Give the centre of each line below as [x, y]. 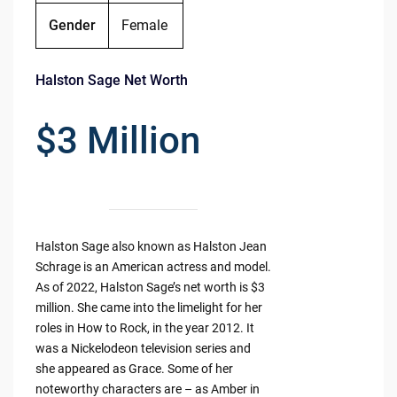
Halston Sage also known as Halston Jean [151, 247]
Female [144, 26]
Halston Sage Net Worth [111, 81]
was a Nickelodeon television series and [143, 349]
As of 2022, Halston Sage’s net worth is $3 [150, 288]
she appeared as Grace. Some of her [134, 369]
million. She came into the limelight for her [148, 308]
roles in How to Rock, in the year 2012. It [144, 328]
